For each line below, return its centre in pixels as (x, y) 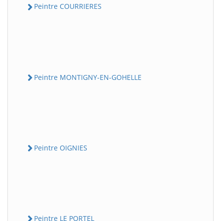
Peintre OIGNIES (61, 147)
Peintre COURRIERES (68, 6)
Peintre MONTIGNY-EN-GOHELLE (88, 77)
